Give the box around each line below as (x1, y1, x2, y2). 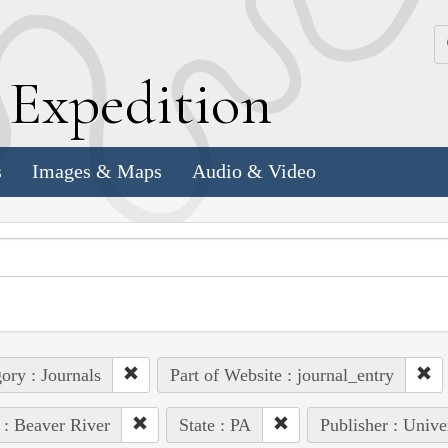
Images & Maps (32, 160, 162, 183)
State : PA (178, 414, 251, 435)
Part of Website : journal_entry (169, 364, 394, 385)
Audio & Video (192, 160, 316, 183)
